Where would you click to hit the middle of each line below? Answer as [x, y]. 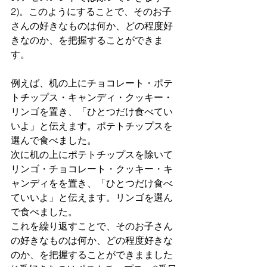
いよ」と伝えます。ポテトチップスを [92, 125]
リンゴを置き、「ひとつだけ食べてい [92, 111]
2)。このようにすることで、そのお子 [91, 11]
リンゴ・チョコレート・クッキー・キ [92, 168]
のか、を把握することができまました [92, 254]
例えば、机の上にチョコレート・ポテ [92, 83]
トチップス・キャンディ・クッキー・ [92, 97]
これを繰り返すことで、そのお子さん [92, 226]
